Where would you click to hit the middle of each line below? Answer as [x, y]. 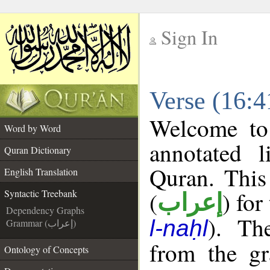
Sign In [189, 37]
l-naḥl [179, 228]
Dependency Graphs [45, 210]
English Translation [41, 171]
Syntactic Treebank [41, 193]
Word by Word [33, 128]
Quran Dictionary [38, 150]
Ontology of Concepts [46, 249]
